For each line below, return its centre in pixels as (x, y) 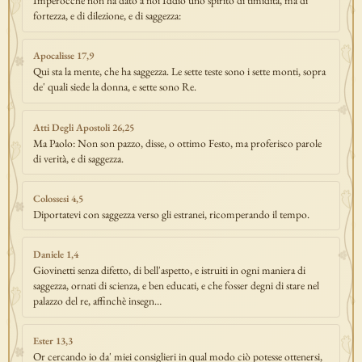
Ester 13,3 (53, 341)
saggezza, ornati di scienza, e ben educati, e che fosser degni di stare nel (176, 285)
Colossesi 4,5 (58, 198)
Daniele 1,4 (55, 254)
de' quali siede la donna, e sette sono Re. (114, 87)
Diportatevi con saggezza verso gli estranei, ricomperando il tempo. (171, 214)
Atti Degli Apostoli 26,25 (83, 127)
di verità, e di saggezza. (78, 158)
